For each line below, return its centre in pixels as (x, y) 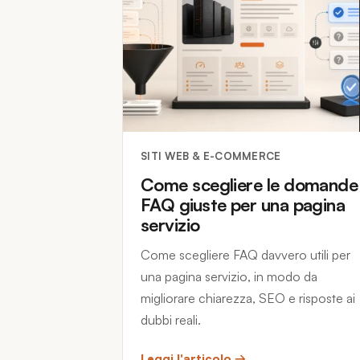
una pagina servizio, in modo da (229, 276)
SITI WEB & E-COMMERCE (211, 156)
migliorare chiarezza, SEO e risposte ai (248, 298)
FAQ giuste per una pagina (243, 205)
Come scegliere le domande (250, 184)
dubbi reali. (171, 320)
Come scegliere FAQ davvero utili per (245, 255)
